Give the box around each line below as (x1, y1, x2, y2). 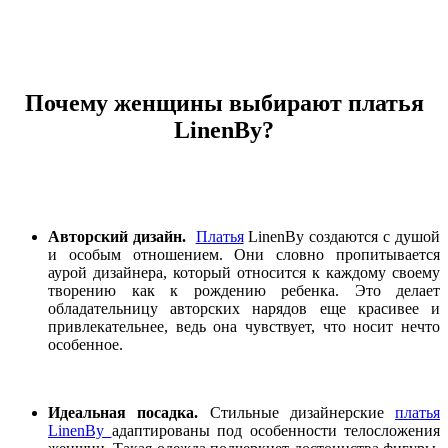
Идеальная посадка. (48, 403, 210, 421)
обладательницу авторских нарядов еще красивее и (48, 299, 440, 317)
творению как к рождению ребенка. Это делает (48, 281, 440, 299)
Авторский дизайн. (48, 227, 196, 245)
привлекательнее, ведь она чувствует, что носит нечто (48, 317, 440, 335)
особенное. (48, 335, 123, 353)
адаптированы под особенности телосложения (111, 421, 440, 439)
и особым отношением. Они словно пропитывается (48, 245, 440, 263)
